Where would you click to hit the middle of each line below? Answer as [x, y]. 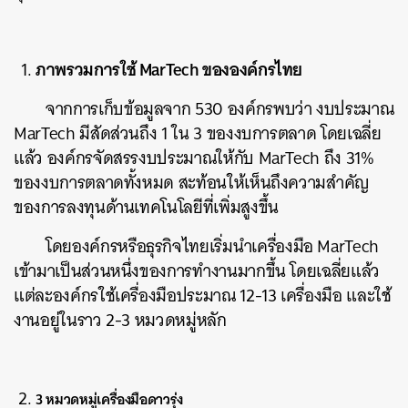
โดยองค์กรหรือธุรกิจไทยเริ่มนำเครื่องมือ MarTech [213, 246]
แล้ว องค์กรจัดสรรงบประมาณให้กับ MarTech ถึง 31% [194, 158]
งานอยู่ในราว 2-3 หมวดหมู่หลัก [120, 320]
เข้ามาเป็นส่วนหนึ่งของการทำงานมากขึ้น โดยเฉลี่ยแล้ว [197, 271]
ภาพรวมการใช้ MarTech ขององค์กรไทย [169, 69]
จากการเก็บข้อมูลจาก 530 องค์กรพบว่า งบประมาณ [220, 109]
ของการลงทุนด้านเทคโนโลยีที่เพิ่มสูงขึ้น [146, 207]
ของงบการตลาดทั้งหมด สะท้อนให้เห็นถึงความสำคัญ [192, 183]
